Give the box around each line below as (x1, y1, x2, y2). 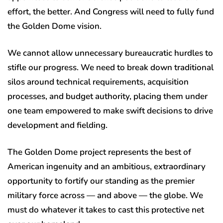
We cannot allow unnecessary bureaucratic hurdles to (7, 47, 213, 59)
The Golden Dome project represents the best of (7, 146, 191, 158)
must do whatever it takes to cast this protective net (7, 204, 204, 216)
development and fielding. (7, 119, 110, 131)
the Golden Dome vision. (7, 20, 104, 32)
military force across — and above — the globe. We (7, 190, 203, 202)
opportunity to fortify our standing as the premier (7, 175, 195, 187)
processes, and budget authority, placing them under (7, 91, 208, 103)
